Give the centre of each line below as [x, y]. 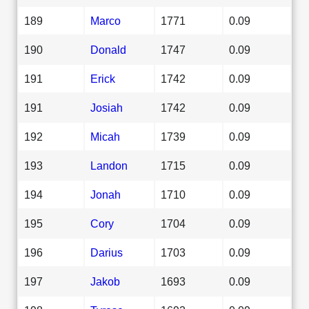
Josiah [107, 107]
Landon [109, 165]
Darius [107, 252]
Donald [108, 49]
